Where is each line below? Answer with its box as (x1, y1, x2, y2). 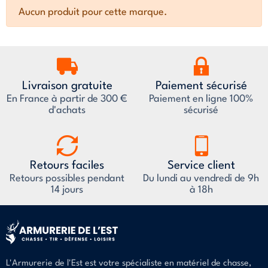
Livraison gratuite (22, 80, 112, 92)
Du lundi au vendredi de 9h (143, 173, 259, 184)
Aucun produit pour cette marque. (19, 7, 167, 17)
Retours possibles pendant (10, 173, 124, 184)
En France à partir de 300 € (7, 94, 127, 104)
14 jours (51, 185, 83, 195)
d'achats (48, 105, 86, 115)
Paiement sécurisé (155, 80, 247, 92)
